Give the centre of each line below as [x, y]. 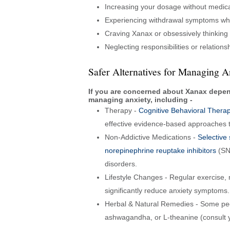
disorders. [121, 164]
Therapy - [122, 110]
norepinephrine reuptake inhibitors [160, 150]
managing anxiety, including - [140, 99]
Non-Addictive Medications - [151, 137]
